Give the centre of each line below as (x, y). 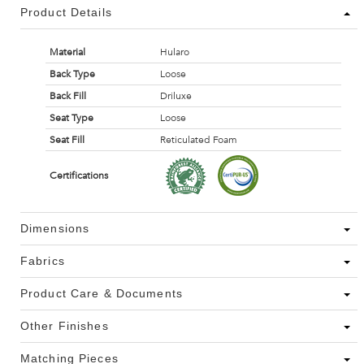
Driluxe (175, 96)
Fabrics (43, 261)
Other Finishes (65, 326)
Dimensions (55, 229)
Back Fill (67, 96)
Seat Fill (67, 140)
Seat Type (71, 118)
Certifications (78, 176)
